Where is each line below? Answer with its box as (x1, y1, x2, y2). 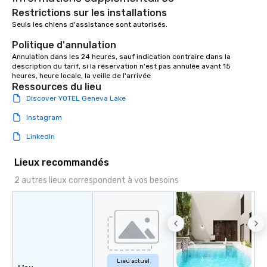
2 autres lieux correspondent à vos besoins (14, 175, 179, 185)
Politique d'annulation (12, 39, 116, 51)
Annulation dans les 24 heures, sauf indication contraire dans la (12, 52, 231, 61)
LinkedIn (26, 132, 55, 141)
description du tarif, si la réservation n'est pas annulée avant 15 (12, 62, 231, 70)
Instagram (26, 113, 62, 122)
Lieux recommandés (14, 157, 109, 168)
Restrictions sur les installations (12, 7, 167, 18)
